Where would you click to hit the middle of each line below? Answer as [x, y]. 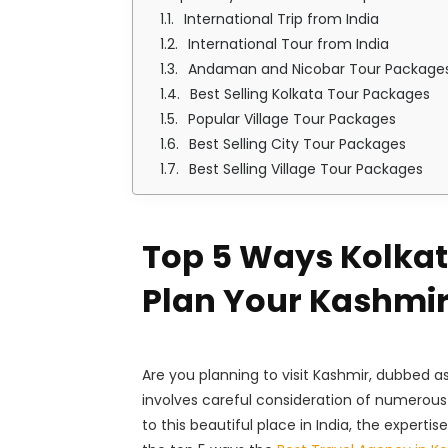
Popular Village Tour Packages [292, 119]
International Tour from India [288, 44]
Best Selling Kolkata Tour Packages [310, 94]
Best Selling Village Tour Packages [306, 169]
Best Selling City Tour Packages [297, 144]
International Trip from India [281, 19]
